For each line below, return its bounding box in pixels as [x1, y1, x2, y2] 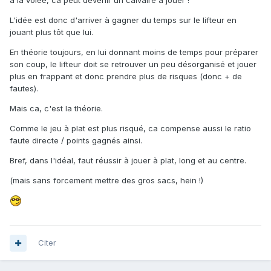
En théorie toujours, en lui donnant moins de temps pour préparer [10, 47, 258, 57]
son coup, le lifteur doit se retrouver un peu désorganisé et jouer [10, 59, 256, 69]
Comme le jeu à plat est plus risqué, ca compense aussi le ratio [10, 123, 251, 133]
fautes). [10, 83, 38, 93]
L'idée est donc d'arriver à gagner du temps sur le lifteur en [10, 15, 237, 25]
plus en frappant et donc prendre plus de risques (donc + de [10, 71, 242, 81]
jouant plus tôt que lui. [10, 27, 93, 37]
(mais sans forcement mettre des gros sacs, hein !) [10, 175, 203, 185]
